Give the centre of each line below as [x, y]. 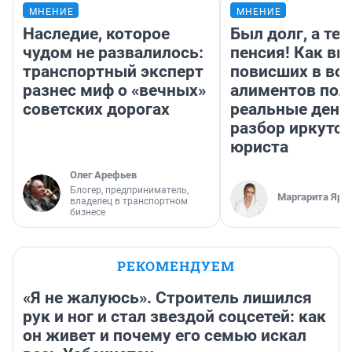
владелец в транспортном [129, 202]
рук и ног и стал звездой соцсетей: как [174, 317]
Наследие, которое [96, 34]
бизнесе [88, 213]
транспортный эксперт [113, 72]
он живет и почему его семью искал [165, 336]
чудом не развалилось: [113, 53]
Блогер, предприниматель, [129, 191]
